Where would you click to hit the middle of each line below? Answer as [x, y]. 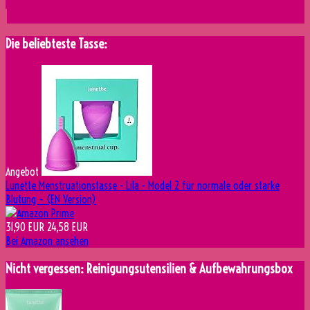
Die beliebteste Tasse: [56, 44]
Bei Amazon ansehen [47, 241]
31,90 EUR [25, 227]
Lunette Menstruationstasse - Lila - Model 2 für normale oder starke [143, 185]
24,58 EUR [67, 227]
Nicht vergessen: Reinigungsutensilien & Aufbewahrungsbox [149, 268]
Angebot [22, 172]
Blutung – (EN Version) [51, 199]
